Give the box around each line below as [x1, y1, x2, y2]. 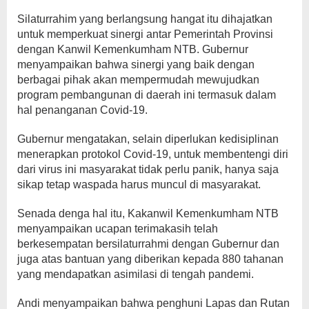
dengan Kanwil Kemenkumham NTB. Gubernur [17, 43, 248, 56]
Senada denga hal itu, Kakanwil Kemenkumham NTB [17, 208, 279, 220]
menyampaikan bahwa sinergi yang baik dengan [17, 59, 255, 71]
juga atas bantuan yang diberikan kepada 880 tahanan [17, 253, 283, 266]
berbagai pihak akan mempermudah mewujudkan [17, 74, 259, 86]
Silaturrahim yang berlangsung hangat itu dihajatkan [17, 13, 272, 26]
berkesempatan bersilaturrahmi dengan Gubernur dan [17, 238, 279, 250]
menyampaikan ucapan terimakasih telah [17, 223, 218, 235]
